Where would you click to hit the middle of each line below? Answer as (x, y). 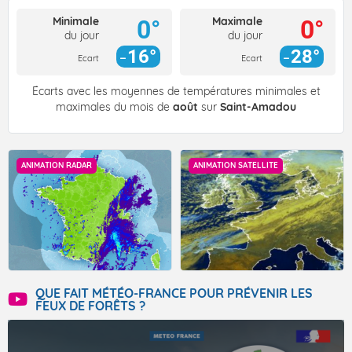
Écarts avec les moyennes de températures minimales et (176, 92)
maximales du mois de (114, 107)
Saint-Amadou (258, 107)
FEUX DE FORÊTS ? (90, 306)
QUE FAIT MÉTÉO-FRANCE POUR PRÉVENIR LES (174, 293)
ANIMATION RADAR (57, 166)
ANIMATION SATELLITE (236, 166)
